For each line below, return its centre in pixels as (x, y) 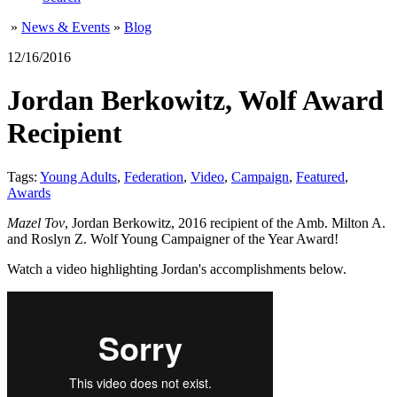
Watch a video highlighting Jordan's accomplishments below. (177, 269)
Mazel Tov (36, 222)
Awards (29, 192)
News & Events (66, 27)
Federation (154, 176)
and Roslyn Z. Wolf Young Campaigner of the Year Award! (173, 238)
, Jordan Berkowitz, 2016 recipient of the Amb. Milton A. (225, 222)
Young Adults (78, 176)
